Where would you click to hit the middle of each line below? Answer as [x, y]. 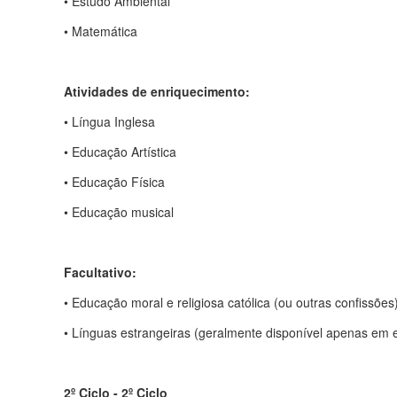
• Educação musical [119, 211]
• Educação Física [114, 181]
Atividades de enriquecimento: [157, 91]
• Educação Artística [120, 151]
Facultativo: [100, 272]
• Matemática [101, 31]
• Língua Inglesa [109, 121]
